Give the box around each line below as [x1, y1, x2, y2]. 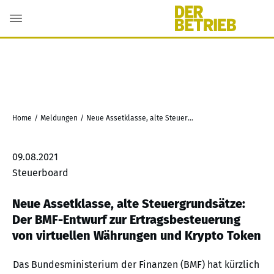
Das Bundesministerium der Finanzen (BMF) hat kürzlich [13, 259, 259, 270]
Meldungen [40, 114, 78, 122]
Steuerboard [12, 167, 68, 179]
